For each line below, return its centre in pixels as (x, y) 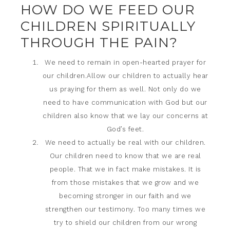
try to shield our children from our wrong (125, 223)
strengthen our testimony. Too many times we (125, 209)
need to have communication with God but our (125, 102)
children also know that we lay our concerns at (125, 116)
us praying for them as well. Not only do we (125, 89)
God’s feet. (125, 129)
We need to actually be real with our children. (125, 142)
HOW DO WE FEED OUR (108, 10)
